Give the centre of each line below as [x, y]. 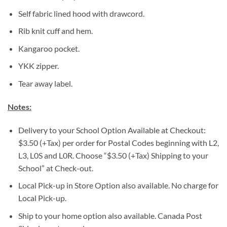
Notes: [20, 106]
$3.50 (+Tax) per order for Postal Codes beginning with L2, [118, 142]
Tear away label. [45, 83]
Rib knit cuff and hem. [55, 31]
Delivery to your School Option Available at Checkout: [112, 130]
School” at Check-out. [55, 168]
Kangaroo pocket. [49, 48]
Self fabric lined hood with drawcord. [81, 13]
